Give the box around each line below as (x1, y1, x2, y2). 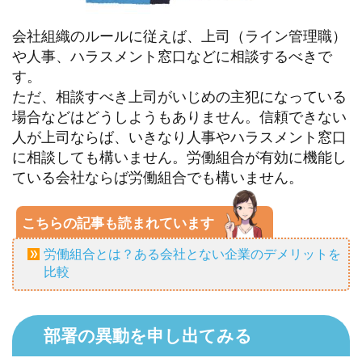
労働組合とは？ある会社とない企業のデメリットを (44, 245, 341, 261)
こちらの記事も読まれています (22, 213, 214, 231)
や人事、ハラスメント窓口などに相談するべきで (12, 46, 332, 65)
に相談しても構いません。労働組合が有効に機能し (12, 147, 347, 166)
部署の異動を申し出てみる (43, 325, 252, 347)
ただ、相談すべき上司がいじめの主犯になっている (12, 86, 347, 105)
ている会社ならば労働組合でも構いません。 (12, 167, 303, 186)
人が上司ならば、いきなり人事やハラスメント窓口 (12, 127, 347, 145)
